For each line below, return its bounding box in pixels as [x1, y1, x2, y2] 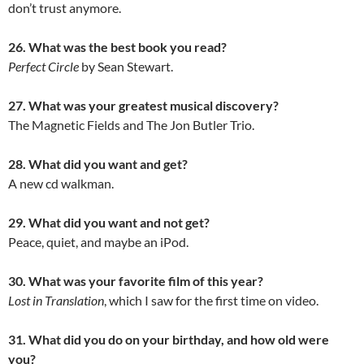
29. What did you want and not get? [8, 214, 210, 231]
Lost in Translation [8, 292, 104, 309]
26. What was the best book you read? [8, 39, 227, 55]
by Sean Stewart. [79, 58, 173, 75]
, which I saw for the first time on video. [104, 292, 318, 309]
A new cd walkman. [8, 175, 114, 192]
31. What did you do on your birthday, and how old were [8, 331, 329, 348]
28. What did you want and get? [8, 156, 188, 172]
